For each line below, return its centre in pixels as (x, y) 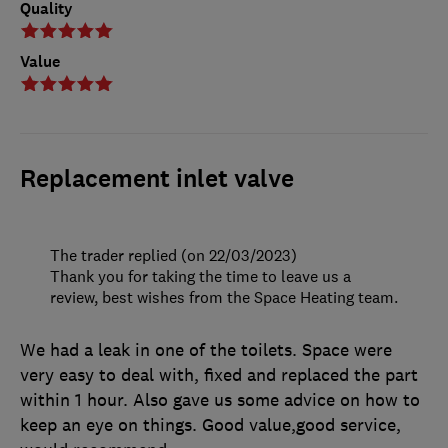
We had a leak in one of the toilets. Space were (206, 349)
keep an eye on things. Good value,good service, (210, 424)
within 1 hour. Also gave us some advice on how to (220, 399)
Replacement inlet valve (157, 178)
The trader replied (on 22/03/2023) (173, 254)
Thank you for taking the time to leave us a (200, 275)
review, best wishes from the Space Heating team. (224, 296)
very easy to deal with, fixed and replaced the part (219, 374)
